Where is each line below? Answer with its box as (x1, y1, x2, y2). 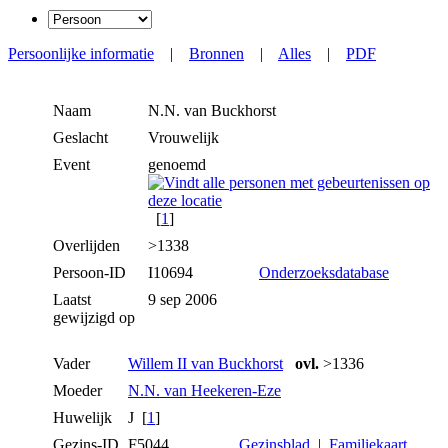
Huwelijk (53, 409, 112, 427)
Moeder (53, 382, 102, 400)
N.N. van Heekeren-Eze (128, 382, 281, 400)
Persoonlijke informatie (8, 45, 154, 63)
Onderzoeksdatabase (259, 264, 389, 282)
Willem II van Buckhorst (128, 355, 283, 373)
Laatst (53, 291, 91, 309)
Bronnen (189, 45, 244, 63)
